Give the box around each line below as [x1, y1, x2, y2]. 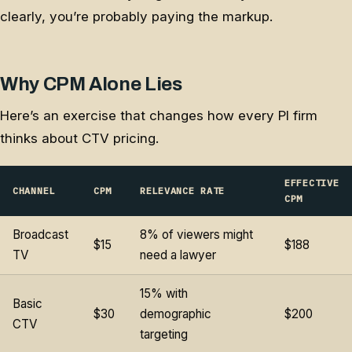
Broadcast [13, 227, 68, 243]
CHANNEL [13, 185, 55, 197]
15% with [140, 286, 188, 302]
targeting [140, 327, 188, 343]
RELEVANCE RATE [140, 185, 225, 197]
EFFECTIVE [284, 177, 339, 189]
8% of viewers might [140, 227, 253, 243]
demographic [140, 306, 211, 322]
